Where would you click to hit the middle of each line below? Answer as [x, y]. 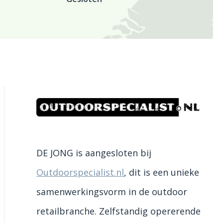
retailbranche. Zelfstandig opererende [119, 211]
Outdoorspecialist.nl [80, 172]
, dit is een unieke [162, 172]
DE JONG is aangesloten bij [94, 153]
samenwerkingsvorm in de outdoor [112, 191]
